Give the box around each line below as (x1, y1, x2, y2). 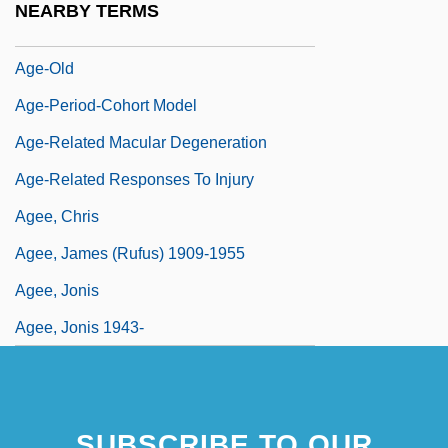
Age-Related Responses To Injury (15, 170, 254, 188)
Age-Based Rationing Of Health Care (15, 22, 278, 40)
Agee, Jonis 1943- (15, 318, 144, 336)
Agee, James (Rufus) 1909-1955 (15, 244, 245, 262)
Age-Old (15, 59, 74, 77)
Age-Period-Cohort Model (15, 96, 197, 114)
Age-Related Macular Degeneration (15, 133, 267, 151)
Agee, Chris (15, 207, 99, 225)
